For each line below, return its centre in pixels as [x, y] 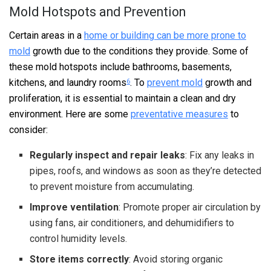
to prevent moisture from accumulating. [112, 186]
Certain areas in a [47, 35]
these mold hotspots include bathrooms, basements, [120, 67]
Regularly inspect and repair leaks [108, 155]
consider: [28, 129]
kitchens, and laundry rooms [68, 82]
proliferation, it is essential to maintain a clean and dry [122, 98]
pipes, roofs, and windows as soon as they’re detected [146, 171]
